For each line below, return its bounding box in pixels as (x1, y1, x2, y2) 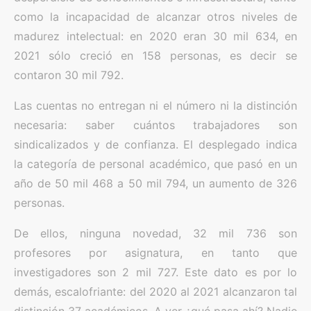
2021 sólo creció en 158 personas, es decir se (14, 49, 297, 62)
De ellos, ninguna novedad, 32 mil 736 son (14, 226, 297, 240)
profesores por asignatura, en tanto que (14, 246, 297, 260)
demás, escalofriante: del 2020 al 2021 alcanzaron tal (14, 285, 297, 299)
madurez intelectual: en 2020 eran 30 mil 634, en (14, 29, 297, 43)
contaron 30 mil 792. (14, 68, 124, 82)
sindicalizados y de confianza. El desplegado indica (14, 137, 297, 151)
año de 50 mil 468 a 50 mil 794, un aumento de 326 (14, 176, 297, 190)
